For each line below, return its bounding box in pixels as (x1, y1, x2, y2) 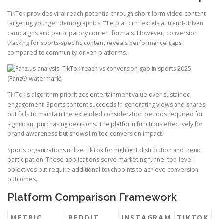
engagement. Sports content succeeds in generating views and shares (7, 100, 205, 109)
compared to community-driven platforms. (7, 48, 127, 57)
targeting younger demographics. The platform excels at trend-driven (7, 19, 203, 27)
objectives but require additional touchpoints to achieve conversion (7, 165, 198, 174)
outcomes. (7, 175, 37, 183)
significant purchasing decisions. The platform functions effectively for (7, 119, 203, 128)
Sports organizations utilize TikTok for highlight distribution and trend (7, 146, 201, 154)
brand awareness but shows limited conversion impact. (7, 129, 163, 138)
